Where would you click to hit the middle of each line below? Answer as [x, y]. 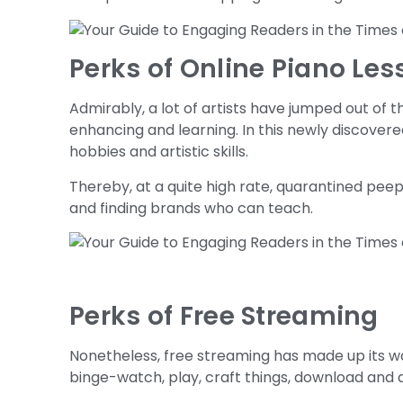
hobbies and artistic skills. [159, 152]
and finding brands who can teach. [192, 208]
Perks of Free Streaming [224, 316]
